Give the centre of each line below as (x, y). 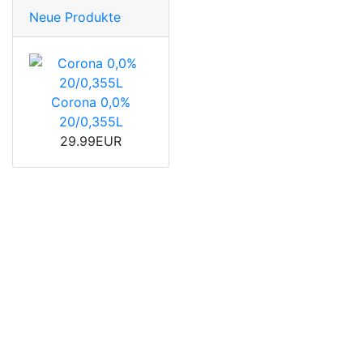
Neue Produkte (75, 17)
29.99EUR (91, 141)
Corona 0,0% (91, 102)
